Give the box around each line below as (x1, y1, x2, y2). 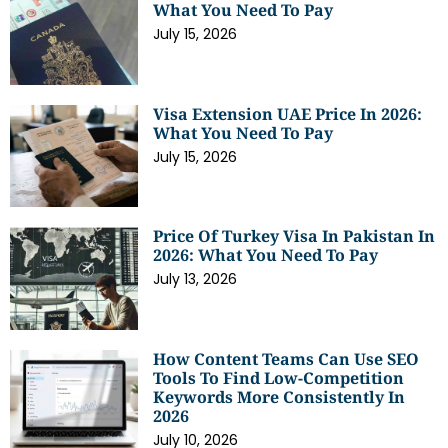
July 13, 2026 (153, 269, 238, 290)
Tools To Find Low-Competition (153, 367, 405, 390)
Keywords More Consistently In (153, 386, 406, 409)
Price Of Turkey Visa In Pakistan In (153, 225, 436, 248)
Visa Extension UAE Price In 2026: (153, 102, 423, 125)
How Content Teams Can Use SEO (153, 348, 420, 371)
